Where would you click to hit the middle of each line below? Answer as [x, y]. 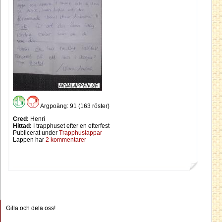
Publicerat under [36, 133]
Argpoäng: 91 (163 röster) [74, 106]
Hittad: [22, 126]
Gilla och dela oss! [31, 208]
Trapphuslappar [81, 133]
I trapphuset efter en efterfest [71, 126]
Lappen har [29, 140]
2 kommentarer [66, 140]
